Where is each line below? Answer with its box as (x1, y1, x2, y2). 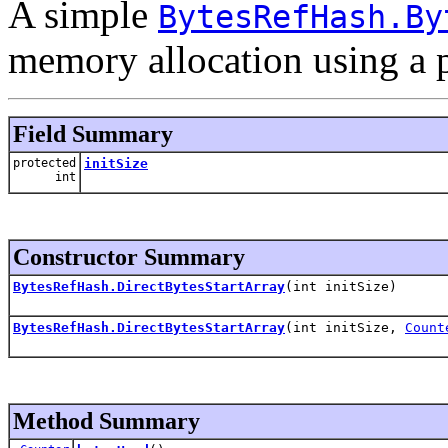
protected (13, 155, 76, 170)
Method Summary (13, 407, 200, 434)
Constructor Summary (13, 243, 245, 270)
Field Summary (13, 120, 173, 147)
